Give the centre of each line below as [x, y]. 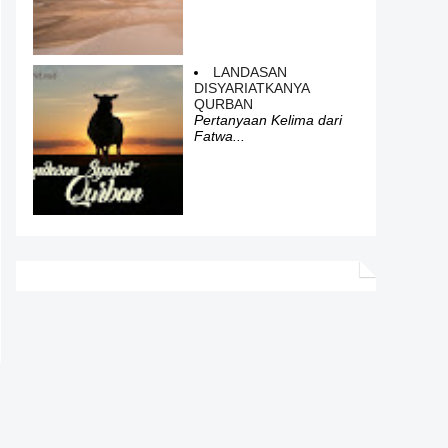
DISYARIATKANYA [251, 88]
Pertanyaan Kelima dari [268, 120]
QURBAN [223, 104]
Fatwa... [219, 136]
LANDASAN [250, 72]
